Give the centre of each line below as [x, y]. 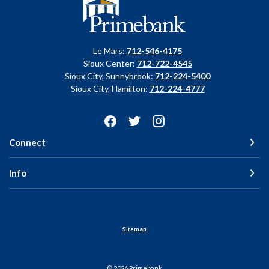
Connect [27, 142]
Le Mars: [110, 51]
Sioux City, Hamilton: [110, 89]
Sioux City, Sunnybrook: [110, 76]
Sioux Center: [110, 63]
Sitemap [134, 229]
